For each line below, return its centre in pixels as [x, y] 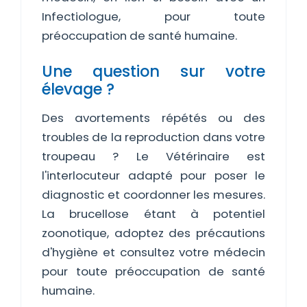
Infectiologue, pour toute [153, 16]
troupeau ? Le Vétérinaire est [153, 156]
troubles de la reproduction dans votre [153, 137]
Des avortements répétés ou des [153, 118]
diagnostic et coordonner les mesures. [153, 195]
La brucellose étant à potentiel [153, 214]
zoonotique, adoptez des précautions [153, 233]
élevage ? [78, 89]
